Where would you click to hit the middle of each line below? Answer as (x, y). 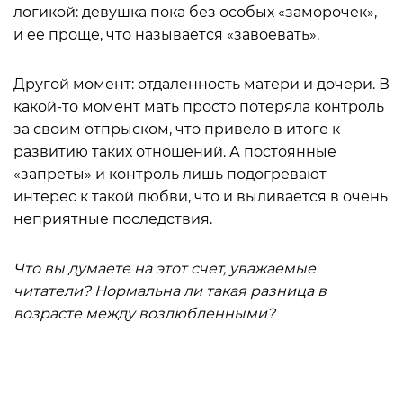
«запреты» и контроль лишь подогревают (170, 174)
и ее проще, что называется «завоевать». (166, 35)
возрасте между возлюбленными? (144, 313)
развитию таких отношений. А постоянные (175, 152)
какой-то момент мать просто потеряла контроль (199, 107)
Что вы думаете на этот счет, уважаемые (165, 269)
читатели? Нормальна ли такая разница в (170, 291)
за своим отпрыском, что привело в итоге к (177, 129)
